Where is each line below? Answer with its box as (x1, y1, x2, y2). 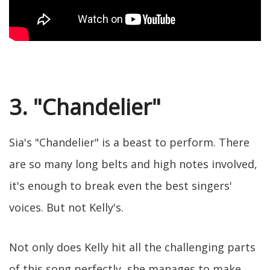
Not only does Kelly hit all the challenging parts (9, 239, 256, 254)
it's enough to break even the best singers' (9, 178, 232, 193)
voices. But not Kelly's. (9, 199, 124, 215)
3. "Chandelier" (9, 92, 161, 122)
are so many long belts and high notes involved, (9, 156, 257, 171)
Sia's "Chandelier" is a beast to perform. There (9, 134, 250, 149)
